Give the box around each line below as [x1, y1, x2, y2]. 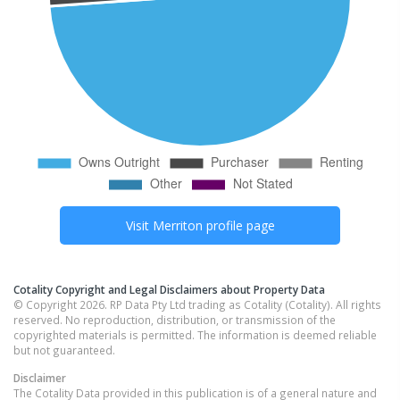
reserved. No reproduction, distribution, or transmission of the [13, 312, 336, 327]
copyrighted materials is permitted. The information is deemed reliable [13, 327, 377, 342]
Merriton [152, 216, 203, 234]
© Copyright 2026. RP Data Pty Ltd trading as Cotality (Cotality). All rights [13, 296, 381, 312]
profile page [202, 216, 275, 234]
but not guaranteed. [13, 342, 115, 357]
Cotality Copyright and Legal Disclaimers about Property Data [13, 281, 325, 296]
